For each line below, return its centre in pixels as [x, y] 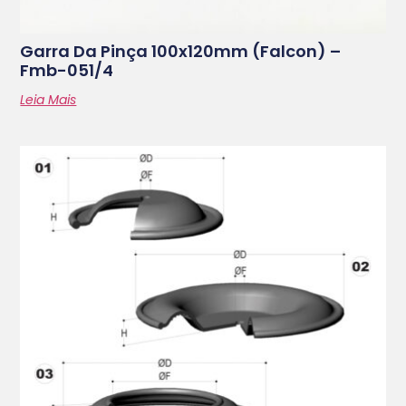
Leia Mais [48, 99]
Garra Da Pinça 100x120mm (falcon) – [181, 51]
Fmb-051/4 [67, 70]
